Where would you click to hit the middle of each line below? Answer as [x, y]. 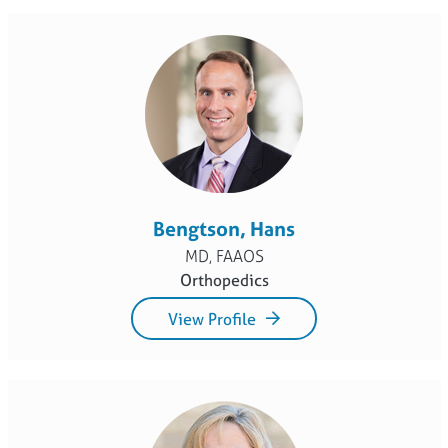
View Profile [212, 318]
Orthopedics [224, 279]
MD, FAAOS [224, 255]
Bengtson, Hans [224, 228]
